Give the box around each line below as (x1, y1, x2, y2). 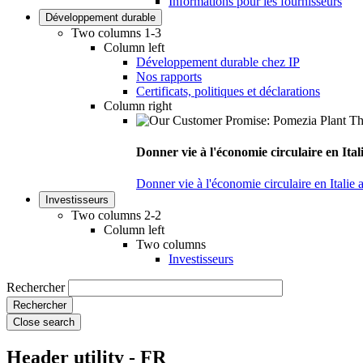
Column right (104, 98, 172, 113)
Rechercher (6, 280, 65, 295)
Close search (13, 316, 75, 329)
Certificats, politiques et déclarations (136, 83, 320, 98)
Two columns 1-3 (71, 25, 161, 40)
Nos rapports (136, 69, 202, 83)
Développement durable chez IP (136, 54, 300, 69)
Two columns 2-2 (71, 208, 161, 223)
